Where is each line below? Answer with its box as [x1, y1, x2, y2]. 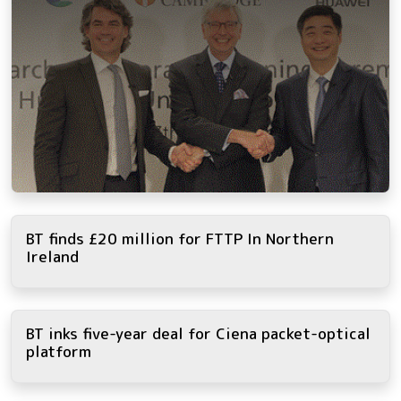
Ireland [26, 246, 79, 268]
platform [26, 341, 91, 363]
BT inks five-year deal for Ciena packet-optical [26, 323, 371, 345]
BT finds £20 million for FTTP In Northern [26, 228, 334, 250]
